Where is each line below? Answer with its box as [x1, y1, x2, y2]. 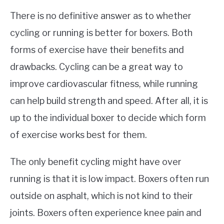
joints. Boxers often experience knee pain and [10, 207, 201, 218]
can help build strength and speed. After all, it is [10, 95, 208, 106]
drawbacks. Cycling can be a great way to [10, 61, 183, 72]
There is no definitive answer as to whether [10, 10, 191, 21]
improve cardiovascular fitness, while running [10, 78, 198, 89]
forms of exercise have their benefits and [10, 44, 184, 55]
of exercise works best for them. [10, 129, 147, 140]
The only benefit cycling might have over [10, 156, 181, 167]
